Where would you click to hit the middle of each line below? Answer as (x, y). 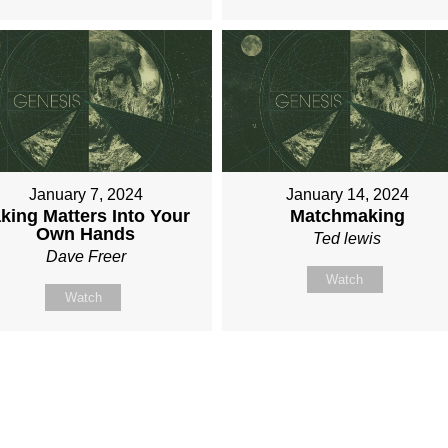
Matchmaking (347, 215)
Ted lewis (347, 238)
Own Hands (86, 233)
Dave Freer (85, 256)
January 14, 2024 (347, 194)
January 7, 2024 (85, 194)
